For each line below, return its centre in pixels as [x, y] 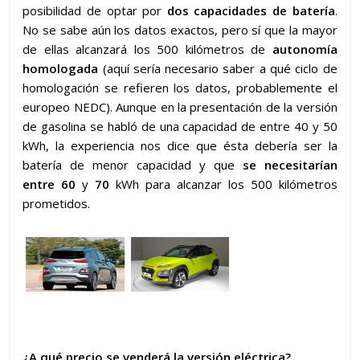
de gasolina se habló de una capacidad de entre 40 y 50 [180, 127]
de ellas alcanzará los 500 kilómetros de [144, 49]
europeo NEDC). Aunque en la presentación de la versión [180, 107]
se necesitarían [290, 165]
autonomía [301, 49]
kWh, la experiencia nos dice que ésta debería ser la [180, 146]
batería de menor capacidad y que [133, 165]
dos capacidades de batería [251, 11]
